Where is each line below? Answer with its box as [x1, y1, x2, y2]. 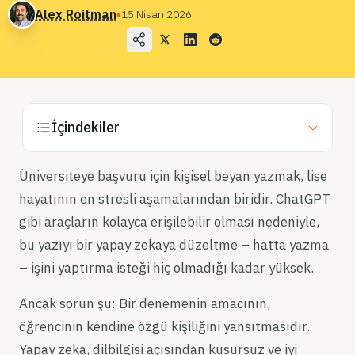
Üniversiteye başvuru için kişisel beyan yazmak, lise [19, 167, 327, 185]
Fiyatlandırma [13, 88, 94, 104]
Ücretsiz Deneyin [127, 212, 216, 227]
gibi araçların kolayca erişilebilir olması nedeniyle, [19, 213, 319, 231]
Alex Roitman [35, 6, 116, 22]
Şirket [13, 25, 49, 40]
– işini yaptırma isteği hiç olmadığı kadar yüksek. [19, 259, 314, 277]
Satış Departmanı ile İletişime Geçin [13, 120, 230, 136]
